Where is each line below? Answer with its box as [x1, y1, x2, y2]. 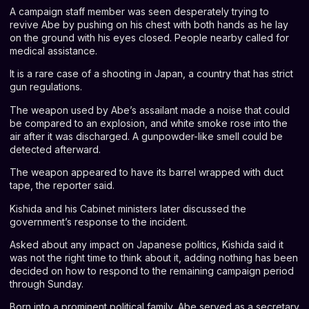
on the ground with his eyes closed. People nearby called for [10, 32, 289, 44]
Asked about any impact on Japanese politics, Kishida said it [10, 239, 283, 251]
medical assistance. [10, 45, 97, 57]
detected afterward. [10, 143, 101, 155]
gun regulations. [10, 81, 82, 93]
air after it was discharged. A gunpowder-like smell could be [10, 130, 283, 142]
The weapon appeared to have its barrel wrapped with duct [10, 166, 283, 179]
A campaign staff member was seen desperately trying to [10, 6, 269, 18]
